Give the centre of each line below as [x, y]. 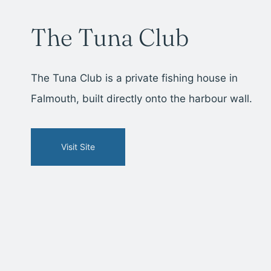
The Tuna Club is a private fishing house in [134, 78]
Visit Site [78, 146]
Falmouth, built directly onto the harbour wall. [142, 98]
